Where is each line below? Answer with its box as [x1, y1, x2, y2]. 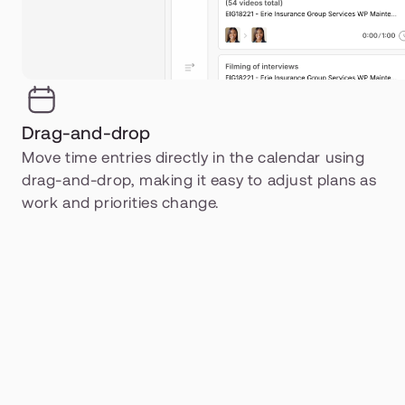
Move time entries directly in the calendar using [22, 148, 365, 166]
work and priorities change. [22, 193, 221, 212]
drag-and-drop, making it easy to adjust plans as [22, 171, 377, 189]
